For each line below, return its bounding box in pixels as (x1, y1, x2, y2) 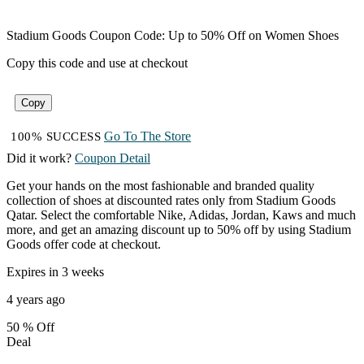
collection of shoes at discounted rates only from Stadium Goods (6, 193, 336, 208)
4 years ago (6, 292, 65, 307)
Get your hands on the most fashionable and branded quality (6, 179, 314, 193)
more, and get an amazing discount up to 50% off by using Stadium (6, 223, 351, 237)
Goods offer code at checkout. (6, 237, 161, 252)
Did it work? (6, 151, 71, 166)
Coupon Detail (75, 151, 150, 166)
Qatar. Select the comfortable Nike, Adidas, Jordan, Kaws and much (6, 208, 356, 223)
